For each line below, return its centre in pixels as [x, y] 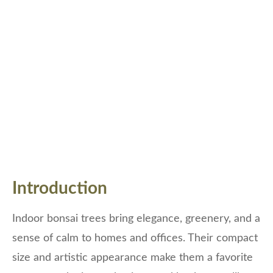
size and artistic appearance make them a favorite [133, 258]
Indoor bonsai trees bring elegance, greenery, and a [136, 219]
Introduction [60, 189]
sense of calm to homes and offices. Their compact [135, 239]
